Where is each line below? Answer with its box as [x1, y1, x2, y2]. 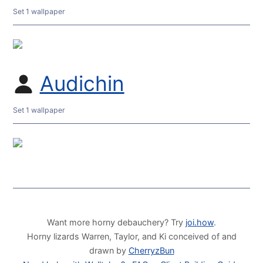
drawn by [89, 245, 129, 256]
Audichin [39, 71, 124, 97]
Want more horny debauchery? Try [47, 217, 186, 228]
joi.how [186, 217, 214, 228]
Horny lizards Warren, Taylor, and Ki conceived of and [26, 231, 237, 242]
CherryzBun [128, 245, 174, 256]
